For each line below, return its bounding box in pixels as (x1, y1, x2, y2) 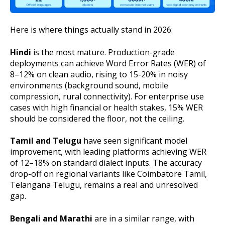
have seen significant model (81, 135, 187, 147)
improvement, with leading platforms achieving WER (10, 146, 206, 158)
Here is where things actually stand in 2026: (10, 24, 173, 36)
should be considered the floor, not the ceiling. (10, 113, 184, 124)
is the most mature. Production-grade (31, 46, 175, 58)
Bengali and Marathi (10, 212, 92, 224)
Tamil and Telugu (10, 135, 81, 147)
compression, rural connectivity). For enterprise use (10, 90, 204, 102)
